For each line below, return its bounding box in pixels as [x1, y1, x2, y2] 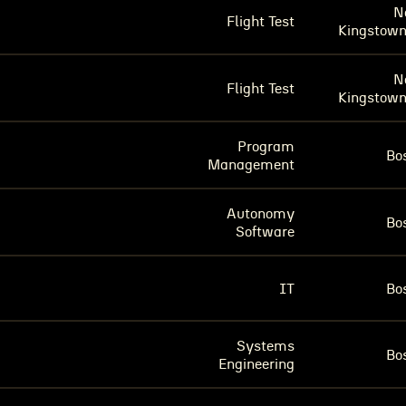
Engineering [218, 357, 295, 372]
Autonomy [227, 207, 295, 221]
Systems [237, 339, 295, 353]
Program [237, 140, 295, 154]
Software [236, 225, 295, 239]
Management [208, 158, 295, 172]
